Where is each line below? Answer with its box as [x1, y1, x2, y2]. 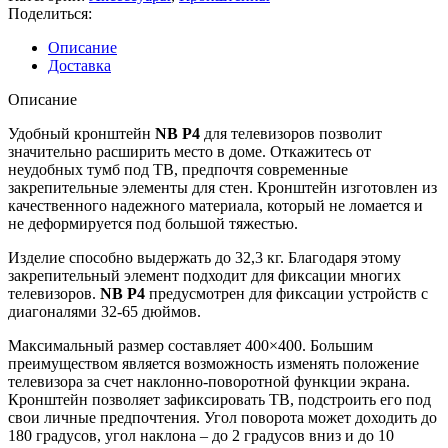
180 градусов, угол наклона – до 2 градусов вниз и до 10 [8, 427, 394, 445]
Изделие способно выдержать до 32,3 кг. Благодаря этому [8, 249, 401, 267]
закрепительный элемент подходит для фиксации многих [8, 267, 401, 285]
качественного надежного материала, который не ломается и [8, 197, 423, 215]
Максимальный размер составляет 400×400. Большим [8, 337, 373, 355]
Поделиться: [8, 5, 92, 23]
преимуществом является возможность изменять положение [8, 355, 419, 373]
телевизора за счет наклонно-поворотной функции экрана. [8, 373, 410, 391]
